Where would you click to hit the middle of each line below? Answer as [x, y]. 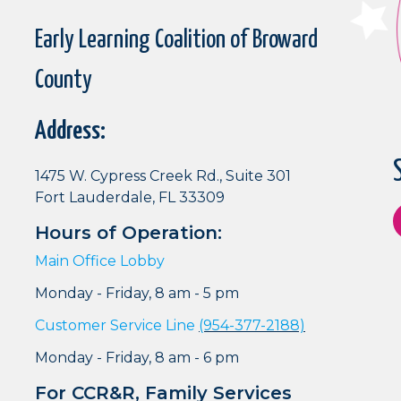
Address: [70, 131]
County [64, 80]
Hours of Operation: [128, 232]
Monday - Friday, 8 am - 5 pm [137, 293]
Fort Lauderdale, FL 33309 [130, 197]
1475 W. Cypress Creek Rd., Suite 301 [163, 175]
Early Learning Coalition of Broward [176, 40]
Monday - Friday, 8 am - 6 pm [137, 357]
